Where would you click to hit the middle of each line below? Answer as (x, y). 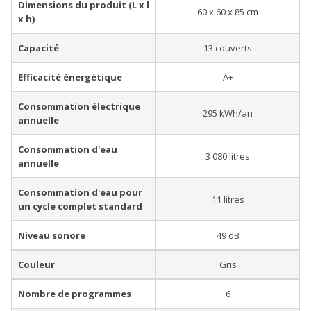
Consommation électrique (79, 106)
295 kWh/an (228, 113)
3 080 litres (228, 156)
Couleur (36, 264)
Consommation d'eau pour (80, 192)
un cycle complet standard (80, 206)
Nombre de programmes (75, 294)
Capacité (39, 48)
